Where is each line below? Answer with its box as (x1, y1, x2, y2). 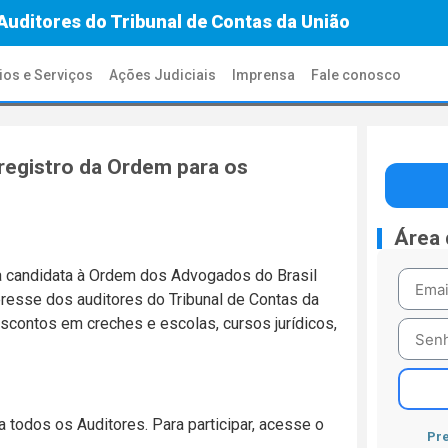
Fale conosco (311, 67, 402, 83)
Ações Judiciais (109, 67, 217, 83)
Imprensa (232, 67, 296, 83)
